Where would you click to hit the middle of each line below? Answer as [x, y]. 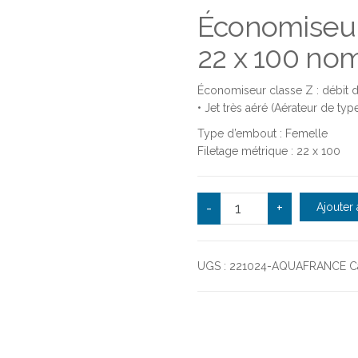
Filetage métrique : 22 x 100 [268, 151]
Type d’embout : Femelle [262, 133]
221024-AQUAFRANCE [287, 266]
